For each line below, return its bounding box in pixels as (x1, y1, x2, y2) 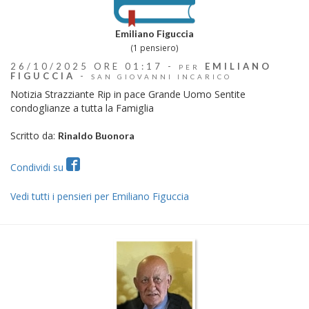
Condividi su (10, 160, 66, 174)
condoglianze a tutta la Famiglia (10, 101, 154, 114)
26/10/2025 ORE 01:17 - (10, 60, 179, 72)
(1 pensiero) (130, 41, 179, 54)
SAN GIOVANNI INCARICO (91, 72, 232, 81)
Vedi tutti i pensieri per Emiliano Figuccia (10, 189, 189, 203)
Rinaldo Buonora (58, 129, 134, 141)
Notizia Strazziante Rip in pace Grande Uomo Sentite (10, 87, 246, 101)
